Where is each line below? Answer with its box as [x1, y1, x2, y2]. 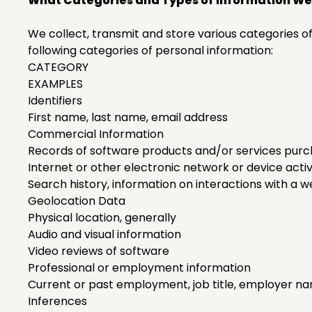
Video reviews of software [28, 243, 169, 259]
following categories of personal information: [28, 42, 273, 58]
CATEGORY [28, 59, 88, 75]
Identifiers [28, 93, 82, 109]
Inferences [28, 293, 87, 309]
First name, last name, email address [28, 109, 228, 125]
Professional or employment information [28, 260, 251, 276]
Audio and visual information [28, 226, 181, 242]
